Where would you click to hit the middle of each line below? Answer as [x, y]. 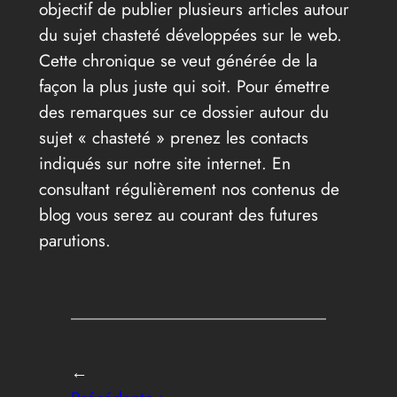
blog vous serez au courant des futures [178, 214]
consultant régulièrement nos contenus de [189, 188]
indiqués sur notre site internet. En [164, 163]
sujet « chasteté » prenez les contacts [173, 137]
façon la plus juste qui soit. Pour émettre [184, 86]
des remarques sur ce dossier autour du [183, 111]
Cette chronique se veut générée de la [178, 60]
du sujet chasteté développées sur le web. [190, 34]
